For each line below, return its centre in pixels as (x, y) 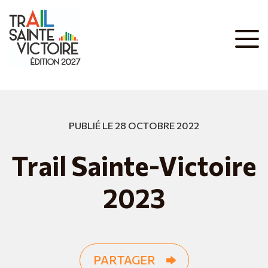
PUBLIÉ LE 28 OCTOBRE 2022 (134, 125)
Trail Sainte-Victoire (134, 165)
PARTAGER (124, 260)
